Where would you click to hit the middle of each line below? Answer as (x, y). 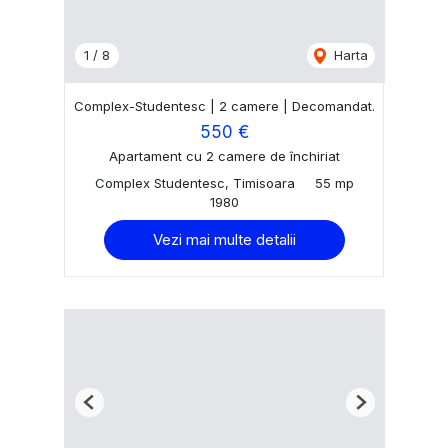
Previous (115, 409)
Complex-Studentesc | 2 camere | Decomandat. (224, 106)
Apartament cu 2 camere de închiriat (224, 155)
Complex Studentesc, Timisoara (194, 182)
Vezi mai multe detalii (224, 239)
